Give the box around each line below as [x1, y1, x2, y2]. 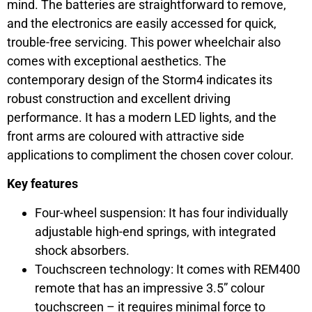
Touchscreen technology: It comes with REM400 [35, 262, 300, 277]
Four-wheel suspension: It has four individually [35, 205, 288, 221]
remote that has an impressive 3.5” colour [35, 281, 265, 296]
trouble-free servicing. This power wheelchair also [7, 34, 281, 49]
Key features [7, 176, 78, 192]
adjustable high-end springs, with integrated [35, 224, 276, 240]
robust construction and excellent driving [7, 91, 231, 106]
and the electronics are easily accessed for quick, [7, 15, 276, 31]
